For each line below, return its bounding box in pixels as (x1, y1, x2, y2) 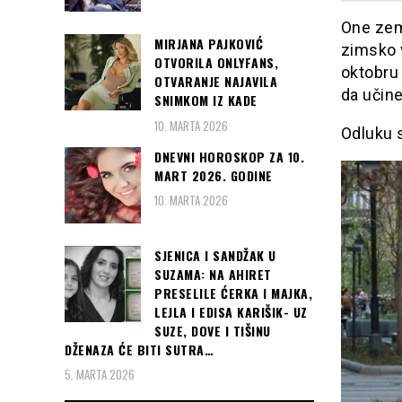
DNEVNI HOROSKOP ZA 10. (154, 146, 304, 166)
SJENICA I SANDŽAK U (154, 245, 276, 265)
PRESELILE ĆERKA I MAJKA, (154, 283, 312, 302)
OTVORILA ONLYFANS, (154, 53, 278, 73)
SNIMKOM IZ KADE (154, 91, 258, 110)
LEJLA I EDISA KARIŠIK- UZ (154, 301, 308, 321)
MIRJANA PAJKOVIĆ (154, 34, 263, 54)
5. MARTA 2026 (65, 365, 135, 384)
